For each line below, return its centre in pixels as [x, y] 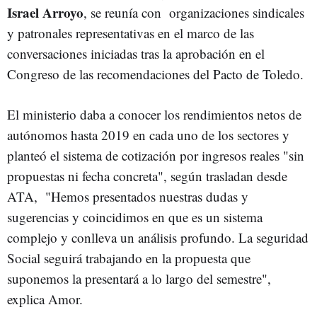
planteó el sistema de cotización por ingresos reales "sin [156, 155]
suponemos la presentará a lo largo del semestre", [139, 278]
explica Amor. [45, 299]
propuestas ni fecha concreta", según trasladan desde [147, 176]
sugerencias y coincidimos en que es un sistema [135, 217]
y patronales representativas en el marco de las [131, 33]
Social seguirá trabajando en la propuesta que [129, 258]
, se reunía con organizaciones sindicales [194, 12]
